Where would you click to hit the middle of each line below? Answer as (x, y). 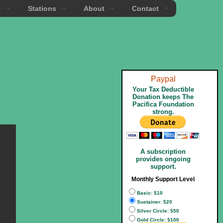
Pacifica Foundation (163, 104)
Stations (42, 8)
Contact (145, 8)
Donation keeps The (163, 97)
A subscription (163, 152)
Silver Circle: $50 (158, 211)
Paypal (163, 79)
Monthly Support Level (163, 179)
